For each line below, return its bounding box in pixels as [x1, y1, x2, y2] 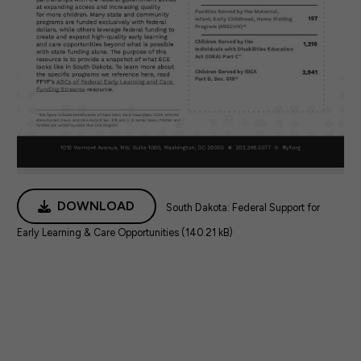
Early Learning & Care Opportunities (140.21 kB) [17, 226, 233, 239]
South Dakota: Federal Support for [166, 201, 321, 214]
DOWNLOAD [57, 198, 135, 214]
